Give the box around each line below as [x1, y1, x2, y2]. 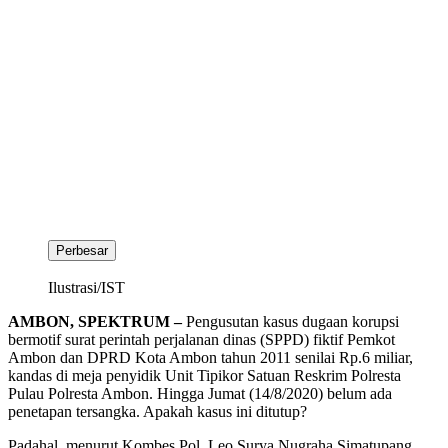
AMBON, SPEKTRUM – [8, 312, 186, 330]
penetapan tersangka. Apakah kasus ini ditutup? [8, 402, 307, 420]
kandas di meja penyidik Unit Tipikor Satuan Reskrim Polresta [8, 366, 401, 384]
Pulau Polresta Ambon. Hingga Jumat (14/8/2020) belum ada [8, 384, 392, 402]
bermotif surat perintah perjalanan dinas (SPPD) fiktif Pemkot [8, 330, 395, 348]
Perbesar [56, 242, 108, 258]
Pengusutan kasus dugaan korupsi [186, 312, 399, 330]
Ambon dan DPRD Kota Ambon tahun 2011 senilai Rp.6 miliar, [8, 348, 413, 366]
